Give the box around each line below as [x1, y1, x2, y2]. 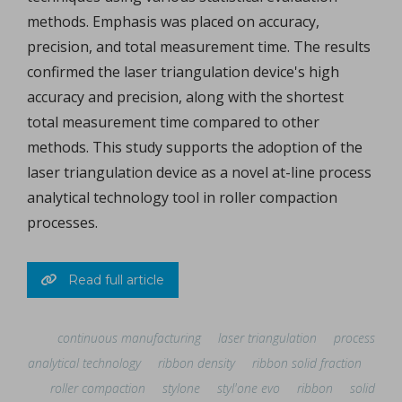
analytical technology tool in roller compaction [27, 188, 337, 208]
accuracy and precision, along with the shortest [27, 87, 344, 108]
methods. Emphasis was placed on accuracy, [27, 12, 319, 32]
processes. [27, 213, 98, 233]
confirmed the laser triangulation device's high [27, 62, 339, 83]
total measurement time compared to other [27, 112, 319, 133]
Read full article [64, 272, 164, 289]
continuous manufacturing [57, 329, 201, 347]
